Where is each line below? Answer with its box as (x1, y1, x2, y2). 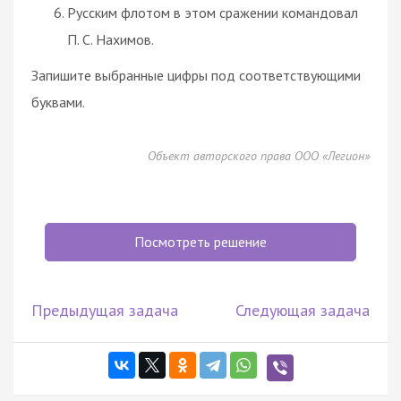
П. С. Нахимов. (67, 30, 154, 48)
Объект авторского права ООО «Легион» (148, 147, 370, 164)
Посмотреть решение (134, 232, 267, 251)
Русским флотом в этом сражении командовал (67, 3, 358, 21)
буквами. (31, 92, 85, 111)
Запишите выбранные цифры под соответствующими (31, 65, 361, 84)
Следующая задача (235, 299, 370, 320)
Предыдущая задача (31, 299, 178, 320)
